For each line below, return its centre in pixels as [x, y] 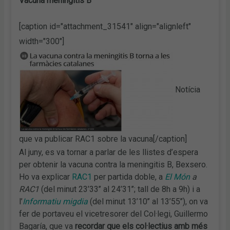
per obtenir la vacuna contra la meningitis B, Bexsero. [113, 164]
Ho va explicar [46, 177]
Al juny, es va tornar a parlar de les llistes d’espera [109, 152]
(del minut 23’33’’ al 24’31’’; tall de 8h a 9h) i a [120, 189]
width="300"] [42, 41]
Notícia [187, 89]
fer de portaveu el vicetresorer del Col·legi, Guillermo [114, 214]
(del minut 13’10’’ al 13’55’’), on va [148, 201]
